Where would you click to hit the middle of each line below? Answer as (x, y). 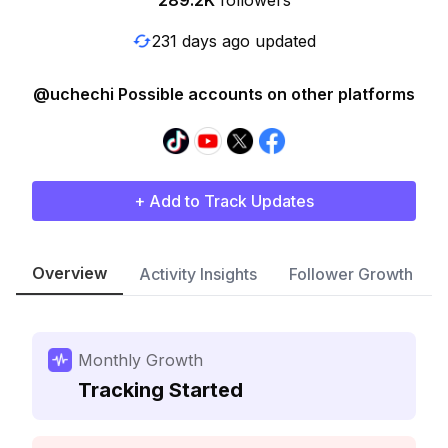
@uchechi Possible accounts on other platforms (224, 94)
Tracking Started (160, 390)
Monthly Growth (140, 360)
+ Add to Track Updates (224, 201)
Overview (69, 273)
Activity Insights (198, 274)
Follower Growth (351, 274)
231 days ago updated (234, 40)
